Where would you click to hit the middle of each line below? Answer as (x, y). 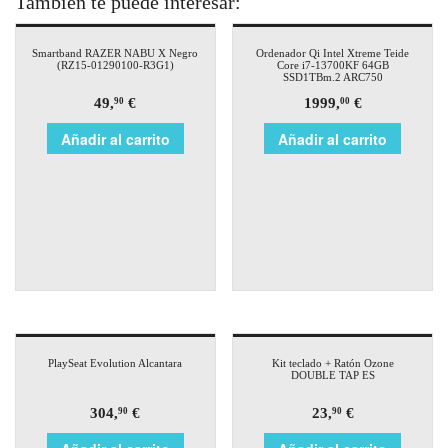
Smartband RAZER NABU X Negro (115, 53)
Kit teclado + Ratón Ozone (332, 363)
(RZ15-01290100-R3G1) (115, 65)
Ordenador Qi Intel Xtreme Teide (333, 53)
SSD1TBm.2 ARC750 (332, 77)
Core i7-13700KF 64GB (332, 65)
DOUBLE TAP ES (332, 375)
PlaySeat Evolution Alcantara (115, 363)
